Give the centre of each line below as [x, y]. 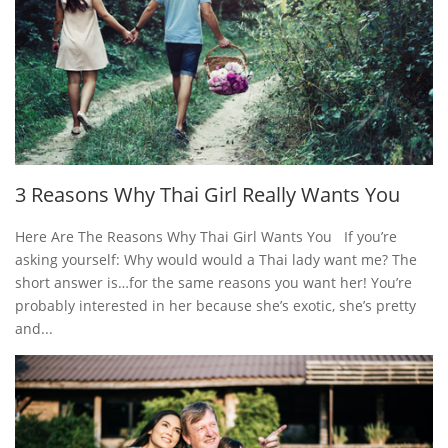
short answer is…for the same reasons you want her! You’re [213, 283]
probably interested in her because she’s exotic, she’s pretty [215, 306]
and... [34, 329]
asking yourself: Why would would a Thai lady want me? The [216, 260]
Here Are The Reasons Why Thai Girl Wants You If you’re [206, 237]
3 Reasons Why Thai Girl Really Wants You [207, 195]
